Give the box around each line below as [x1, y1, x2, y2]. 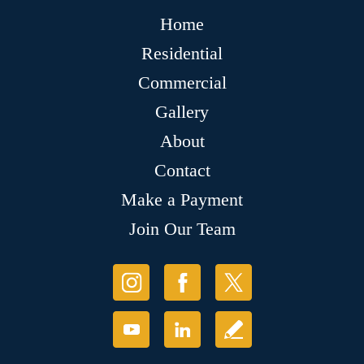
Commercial [137, 72, 227, 93]
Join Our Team [128, 219, 236, 240]
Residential [141, 43, 223, 64]
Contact [154, 160, 210, 181]
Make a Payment [121, 189, 243, 210]
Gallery [155, 102, 209, 123]
